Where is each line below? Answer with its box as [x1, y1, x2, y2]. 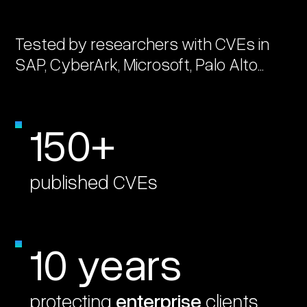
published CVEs [29, 169, 158, 194]
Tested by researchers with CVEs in [15, 32, 270, 55]
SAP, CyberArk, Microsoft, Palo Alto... [15, 53, 265, 75]
